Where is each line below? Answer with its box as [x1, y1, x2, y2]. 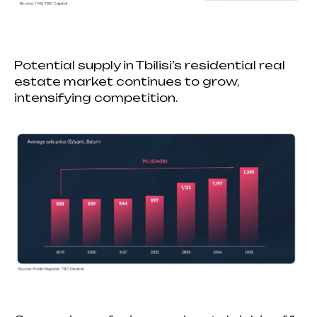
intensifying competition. [14, 90, 178, 105]
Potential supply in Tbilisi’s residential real [14, 57, 285, 72]
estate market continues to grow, [14, 74, 238, 88]
